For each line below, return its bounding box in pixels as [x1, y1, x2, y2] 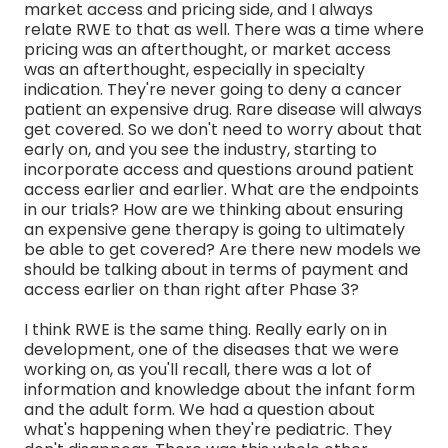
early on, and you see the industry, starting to [24, 137, 377, 161]
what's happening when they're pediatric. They [24, 417, 392, 441]
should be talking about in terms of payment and [24, 257, 408, 281]
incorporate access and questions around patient [24, 157, 414, 181]
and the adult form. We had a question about [24, 397, 375, 421]
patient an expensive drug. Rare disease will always [24, 97, 422, 121]
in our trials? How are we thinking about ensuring [24, 197, 403, 221]
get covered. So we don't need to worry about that [24, 117, 422, 141]
